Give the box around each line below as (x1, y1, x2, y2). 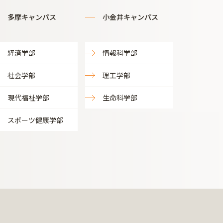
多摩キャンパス (7, 12, 56, 22)
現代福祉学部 (7, 93, 49, 103)
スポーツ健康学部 (7, 115, 63, 125)
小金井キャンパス (103, 12, 159, 22)
